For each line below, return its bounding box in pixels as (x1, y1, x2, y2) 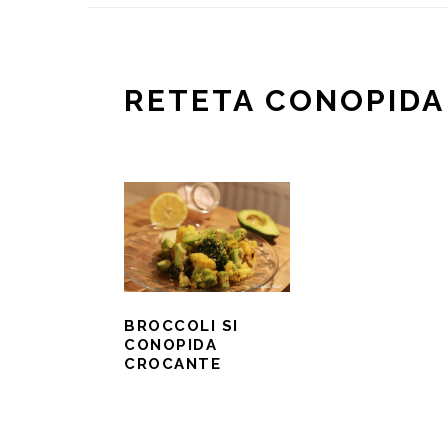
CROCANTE (124, 355, 221, 374)
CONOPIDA (124, 336, 217, 355)
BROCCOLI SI (124, 317, 239, 336)
